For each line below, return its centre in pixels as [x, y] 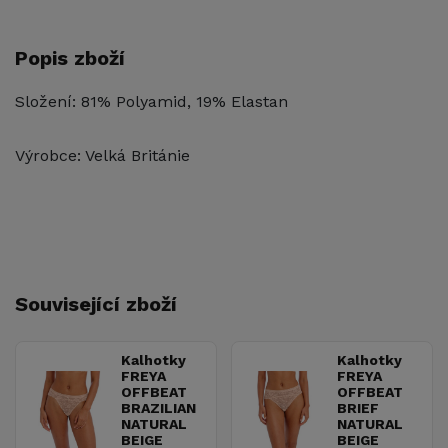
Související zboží [96, 304]
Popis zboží [70, 58]
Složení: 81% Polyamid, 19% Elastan [151, 102]
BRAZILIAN [158, 408]
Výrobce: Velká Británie [102, 156]
